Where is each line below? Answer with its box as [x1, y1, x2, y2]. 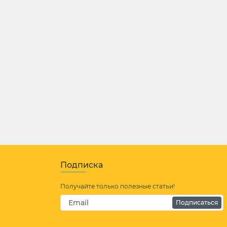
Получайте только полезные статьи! [60, 182, 175, 190]
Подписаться [176, 199, 218, 206]
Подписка [60, 160, 103, 170]
